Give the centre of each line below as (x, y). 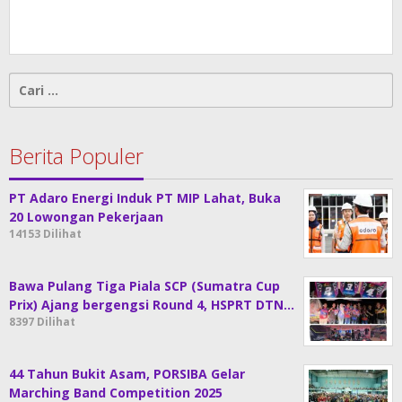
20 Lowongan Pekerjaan (86, 216)
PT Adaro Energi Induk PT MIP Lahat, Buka (145, 197)
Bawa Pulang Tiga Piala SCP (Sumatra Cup (144, 285)
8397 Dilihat (42, 321)
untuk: (30, 100)
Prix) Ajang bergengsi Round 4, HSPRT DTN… (152, 304)
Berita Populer (76, 155)
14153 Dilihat (45, 233)
